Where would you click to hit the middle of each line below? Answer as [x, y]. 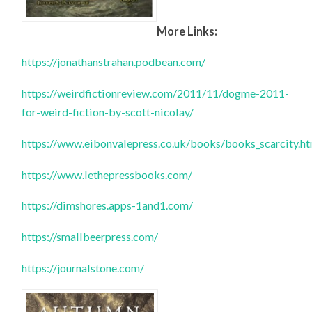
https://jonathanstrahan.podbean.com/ [114, 62]
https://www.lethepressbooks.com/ [107, 174]
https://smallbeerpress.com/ [90, 236]
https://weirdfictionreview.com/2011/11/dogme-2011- [156, 93]
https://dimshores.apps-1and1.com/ [108, 205]
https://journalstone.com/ [83, 267]
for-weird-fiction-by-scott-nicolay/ [108, 112]
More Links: [187, 31]
